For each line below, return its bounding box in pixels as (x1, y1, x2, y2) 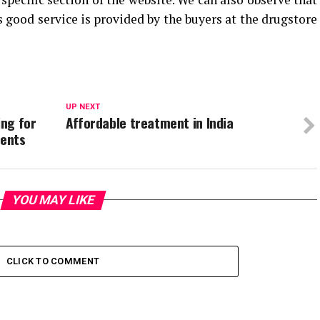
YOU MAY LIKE (9, 192, 96, 207)
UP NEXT (65, 101, 100, 111)
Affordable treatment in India (65, 111, 234, 133)
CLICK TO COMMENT (6, 255, 100, 266)
